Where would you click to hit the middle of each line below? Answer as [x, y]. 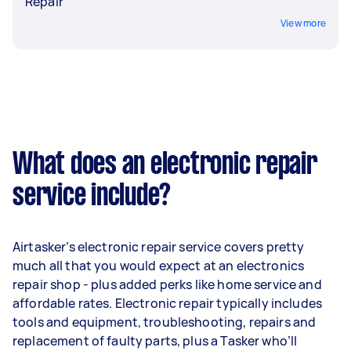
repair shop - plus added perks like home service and [167, 284]
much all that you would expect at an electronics [159, 266]
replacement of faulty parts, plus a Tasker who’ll [155, 341]
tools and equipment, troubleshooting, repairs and [165, 322]
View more [303, 23]
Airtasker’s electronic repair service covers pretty [159, 247]
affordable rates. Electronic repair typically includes [168, 303]
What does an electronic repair [165, 165]
